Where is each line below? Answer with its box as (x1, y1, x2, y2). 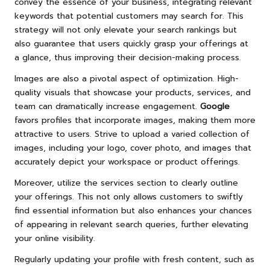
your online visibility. (14, 232, 95, 245)
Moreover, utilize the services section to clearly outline (14, 177, 238, 190)
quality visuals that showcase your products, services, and (14, 86, 251, 99)
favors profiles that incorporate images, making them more (14, 114, 256, 127)
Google (200, 100, 230, 113)
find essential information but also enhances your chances (14, 204, 252, 218)
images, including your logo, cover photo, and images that (14, 142, 251, 155)
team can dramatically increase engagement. (14, 100, 200, 113)
